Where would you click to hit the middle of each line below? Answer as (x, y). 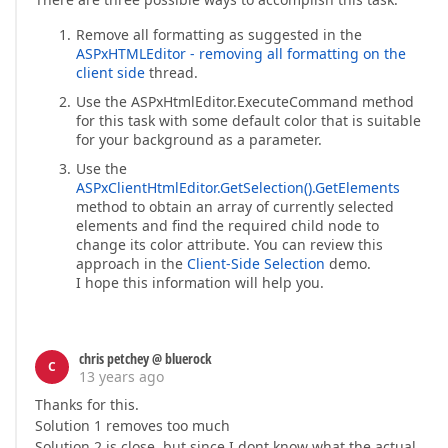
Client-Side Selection (255, 264)
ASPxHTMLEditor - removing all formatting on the (240, 54)
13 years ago (121, 377)
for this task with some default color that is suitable (248, 121)
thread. (171, 73)
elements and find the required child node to (227, 226)
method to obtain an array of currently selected (234, 207)
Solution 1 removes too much (132, 426)
